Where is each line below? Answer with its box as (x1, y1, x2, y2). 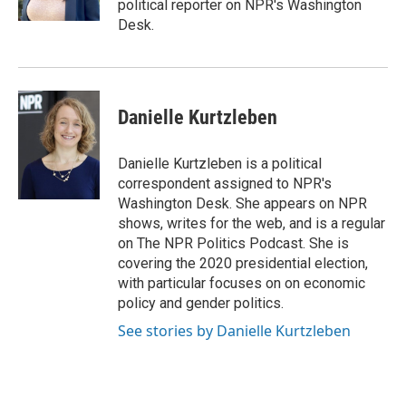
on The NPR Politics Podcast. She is (118, 235, 349, 252)
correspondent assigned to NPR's (118, 175, 332, 192)
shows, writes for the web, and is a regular (118, 215, 385, 232)
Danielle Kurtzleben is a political (118, 155, 322, 172)
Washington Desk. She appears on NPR (118, 195, 367, 212)
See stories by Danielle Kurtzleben (118, 321, 351, 341)
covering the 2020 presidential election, (118, 255, 368, 272)
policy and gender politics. (118, 295, 284, 312)
